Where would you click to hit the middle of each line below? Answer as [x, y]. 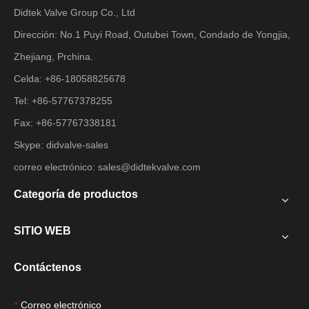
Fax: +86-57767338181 [65, 123]
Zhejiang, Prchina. [53, 57]
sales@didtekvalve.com [149, 167]
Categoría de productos [76, 194]
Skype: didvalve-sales [61, 145]
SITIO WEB [42, 231]
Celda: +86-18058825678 [70, 79]
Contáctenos [48, 267]
